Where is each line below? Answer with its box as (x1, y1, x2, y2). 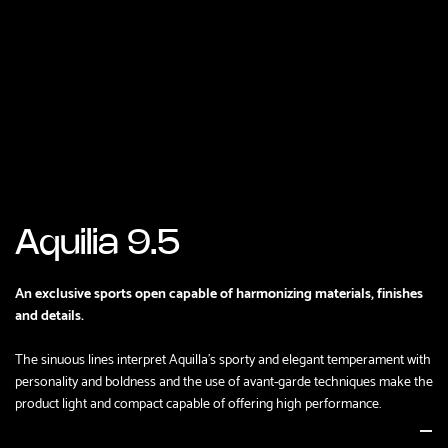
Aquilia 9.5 (15, 228, 180, 261)
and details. (15, 302, 84, 325)
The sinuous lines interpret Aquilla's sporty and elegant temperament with (15, 346, 431, 369)
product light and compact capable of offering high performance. (15, 390, 381, 413)
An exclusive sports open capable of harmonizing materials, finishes (15, 280, 423, 303)
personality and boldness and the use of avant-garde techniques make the (15, 368, 433, 391)
